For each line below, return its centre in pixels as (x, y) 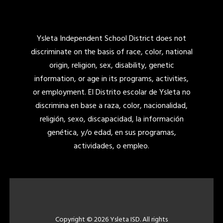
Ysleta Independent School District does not (111, 39)
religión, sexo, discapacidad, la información (111, 120)
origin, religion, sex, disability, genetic (111, 66)
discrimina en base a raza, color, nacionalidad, (111, 106)
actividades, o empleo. (111, 147)
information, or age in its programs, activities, (111, 79)
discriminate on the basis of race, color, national (111, 53)
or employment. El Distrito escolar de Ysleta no (111, 93)
